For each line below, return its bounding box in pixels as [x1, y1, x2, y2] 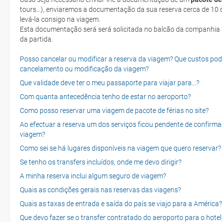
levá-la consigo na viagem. [20, 15, 100, 23]
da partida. [20, 35, 53, 43]
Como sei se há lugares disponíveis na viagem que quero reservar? [20, 144, 221, 152]
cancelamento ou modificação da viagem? [20, 64, 149, 73]
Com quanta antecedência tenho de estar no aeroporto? [20, 92, 191, 101]
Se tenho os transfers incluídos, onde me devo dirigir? [20, 158, 181, 166]
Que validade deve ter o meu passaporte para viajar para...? [20, 78, 199, 87]
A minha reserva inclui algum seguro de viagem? [20, 171, 166, 180]
